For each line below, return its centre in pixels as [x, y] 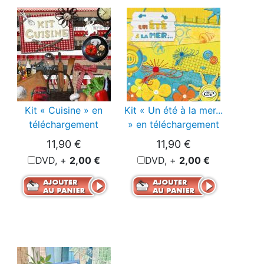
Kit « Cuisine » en [64, 110]
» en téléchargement [173, 125]
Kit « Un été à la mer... [173, 110]
